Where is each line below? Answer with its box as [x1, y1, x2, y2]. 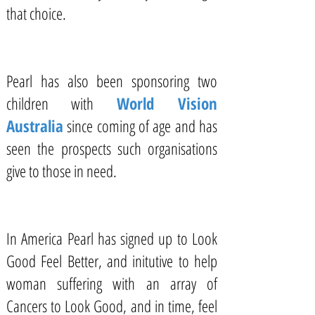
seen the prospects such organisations [6, 137, 217, 160]
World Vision [116, 92, 218, 115]
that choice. [6, 2, 66, 25]
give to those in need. [6, 160, 117, 182]
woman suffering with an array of [6, 272, 217, 295]
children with [6, 92, 117, 115]
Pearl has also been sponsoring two [6, 70, 217, 92]
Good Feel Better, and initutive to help [6, 250, 217, 272]
